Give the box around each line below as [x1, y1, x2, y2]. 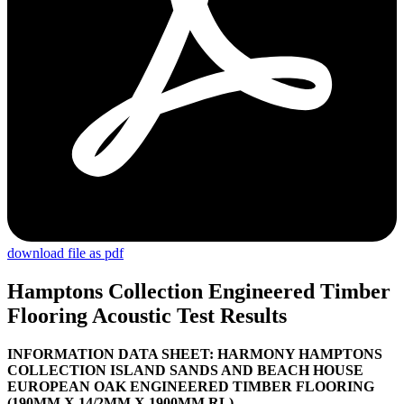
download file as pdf [7, 245, 124, 261]
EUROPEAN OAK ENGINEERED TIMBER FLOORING [7, 378, 374, 394]
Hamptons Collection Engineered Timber [7, 279, 390, 303]
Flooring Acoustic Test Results [7, 303, 287, 327]
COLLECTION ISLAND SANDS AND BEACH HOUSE [7, 362, 363, 378]
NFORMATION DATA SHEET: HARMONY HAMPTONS [13, 345, 382, 362]
